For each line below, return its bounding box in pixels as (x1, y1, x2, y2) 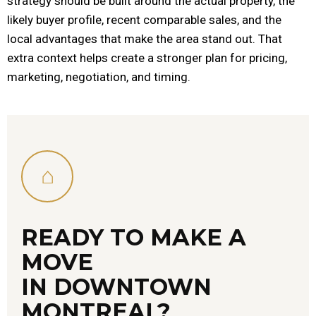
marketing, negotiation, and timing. (7, 69, 190, 84)
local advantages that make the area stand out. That (7, 31, 282, 46)
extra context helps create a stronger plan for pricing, (7, 50, 287, 65)
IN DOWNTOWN (21, 272, 212, 300)
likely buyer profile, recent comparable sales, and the (7, 12, 281, 27)
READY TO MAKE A (21, 223, 246, 251)
